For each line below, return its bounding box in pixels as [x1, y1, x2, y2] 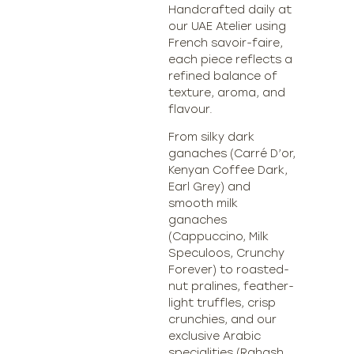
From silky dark [168, 130, 255, 144]
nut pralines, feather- [168, 279, 295, 293]
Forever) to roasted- [168, 262, 290, 277]
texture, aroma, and [168, 85, 286, 100]
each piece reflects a [168, 52, 293, 66]
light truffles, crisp [168, 296, 277, 310]
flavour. [168, 102, 213, 116]
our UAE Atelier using [168, 19, 287, 33]
